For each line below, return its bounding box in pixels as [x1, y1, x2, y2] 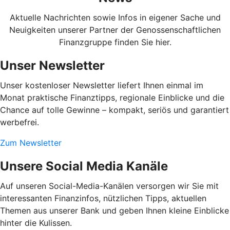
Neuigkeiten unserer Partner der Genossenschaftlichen [9, 25, 221, 35]
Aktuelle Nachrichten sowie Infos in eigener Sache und [9, 12, 221, 23]
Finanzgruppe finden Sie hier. [59, 37, 171, 48]
